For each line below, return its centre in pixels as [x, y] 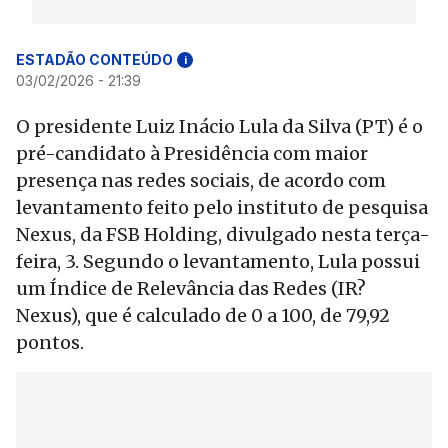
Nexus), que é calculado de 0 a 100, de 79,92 [203, 315]
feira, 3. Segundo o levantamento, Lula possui [218, 261]
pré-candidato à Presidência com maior [192, 153]
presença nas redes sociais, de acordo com [201, 180]
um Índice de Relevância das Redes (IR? [191, 288]
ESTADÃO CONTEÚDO [94, 59]
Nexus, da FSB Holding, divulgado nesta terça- [223, 234]
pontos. [50, 342]
